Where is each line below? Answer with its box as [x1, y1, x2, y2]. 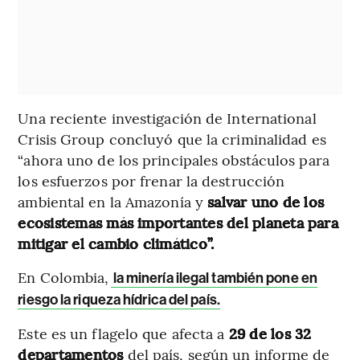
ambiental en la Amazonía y [18, 191, 208, 212]
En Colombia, [18, 267, 109, 288]
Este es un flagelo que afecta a [18, 323, 229, 344]
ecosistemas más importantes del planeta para [18, 212, 338, 233]
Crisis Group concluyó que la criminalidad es [18, 129, 326, 149]
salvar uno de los [207, 191, 325, 212]
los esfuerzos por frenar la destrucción [18, 170, 285, 191]
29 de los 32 [228, 323, 312, 344]
